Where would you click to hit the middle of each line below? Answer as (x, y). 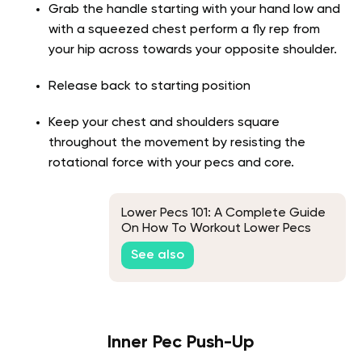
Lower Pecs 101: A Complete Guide (223, 214)
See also (158, 255)
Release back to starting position (149, 87)
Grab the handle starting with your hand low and (194, 10)
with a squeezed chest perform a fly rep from (184, 30)
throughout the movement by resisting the (177, 143)
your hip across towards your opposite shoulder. (193, 51)
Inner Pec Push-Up (181, 343)
